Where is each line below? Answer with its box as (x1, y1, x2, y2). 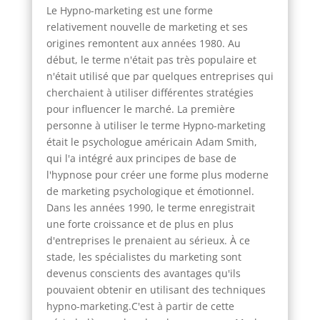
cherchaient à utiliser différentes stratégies (46, 85, 254, 99)
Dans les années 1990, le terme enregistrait (46, 200, 255, 214)
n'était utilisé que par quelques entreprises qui (46, 69, 274, 83)
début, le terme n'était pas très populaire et (46, 52, 256, 66)
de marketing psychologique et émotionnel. (46, 184, 254, 198)
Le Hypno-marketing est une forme (46, 3, 213, 17)
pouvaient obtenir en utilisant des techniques (46, 282, 266, 296)
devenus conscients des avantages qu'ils (46, 266, 241, 280)
